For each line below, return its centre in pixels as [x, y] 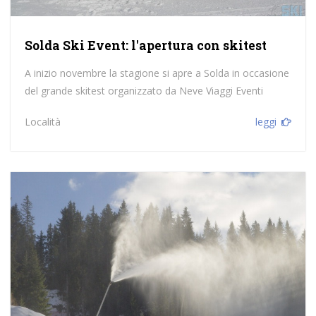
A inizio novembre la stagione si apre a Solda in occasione [157, 73]
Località [42, 122]
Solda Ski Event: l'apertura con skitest [145, 46]
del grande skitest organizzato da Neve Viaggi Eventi [144, 91]
